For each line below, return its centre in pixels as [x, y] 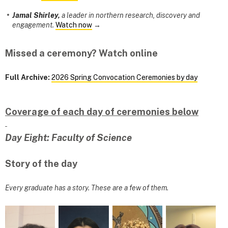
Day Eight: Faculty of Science [68, 137]
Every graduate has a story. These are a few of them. [87, 188]
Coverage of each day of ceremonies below [102, 111]
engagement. [33, 25]
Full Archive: [27, 78]
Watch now [74, 25]
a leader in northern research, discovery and [130, 16]
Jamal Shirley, [36, 16]
